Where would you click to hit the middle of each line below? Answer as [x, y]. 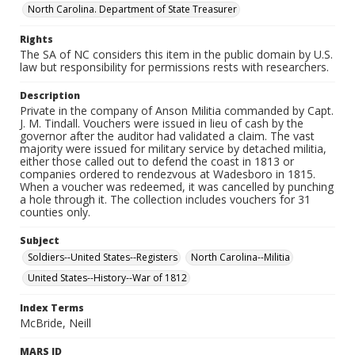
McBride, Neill [55, 323]
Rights [36, 39]
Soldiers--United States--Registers [103, 257]
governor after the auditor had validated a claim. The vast [167, 136]
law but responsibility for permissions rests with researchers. [174, 67]
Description [50, 95]
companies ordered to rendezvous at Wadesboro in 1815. [168, 174]
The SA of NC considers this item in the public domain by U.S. [176, 54]
